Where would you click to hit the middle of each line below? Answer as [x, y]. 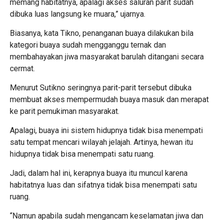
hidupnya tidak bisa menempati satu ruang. [82, 154]
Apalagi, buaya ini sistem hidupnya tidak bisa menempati [106, 130]
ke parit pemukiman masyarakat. [65, 111]
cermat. [22, 69]
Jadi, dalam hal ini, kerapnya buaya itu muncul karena [99, 173]
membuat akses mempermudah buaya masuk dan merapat [109, 99]
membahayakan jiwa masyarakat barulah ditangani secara [107, 57]
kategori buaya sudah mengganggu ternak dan [88, 45]
